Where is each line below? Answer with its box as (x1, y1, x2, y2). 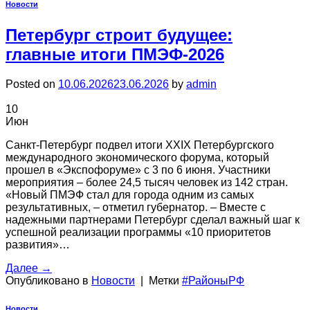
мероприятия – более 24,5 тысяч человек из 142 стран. (6, 176, 288, 189)
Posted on (6, 78, 58, 91)
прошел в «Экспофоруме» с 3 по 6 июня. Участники (6, 164, 271, 176)
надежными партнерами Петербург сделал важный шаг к (6, 214, 300, 226)
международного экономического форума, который (6, 152, 269, 164)
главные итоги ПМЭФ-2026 (6, 45, 224, 64)
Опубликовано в (6, 275, 91, 287)
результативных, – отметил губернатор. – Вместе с (6, 201, 266, 214)
